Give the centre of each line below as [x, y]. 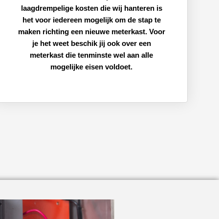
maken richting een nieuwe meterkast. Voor [91, 31]
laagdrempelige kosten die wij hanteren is [91, 8]
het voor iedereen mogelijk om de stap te [91, 20]
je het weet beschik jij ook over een [91, 43]
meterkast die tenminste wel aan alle [92, 55]
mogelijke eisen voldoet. [92, 66]
